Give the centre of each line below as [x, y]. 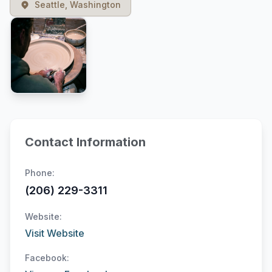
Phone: [40, 173]
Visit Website [55, 233]
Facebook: [47, 258]
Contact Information [85, 142]
